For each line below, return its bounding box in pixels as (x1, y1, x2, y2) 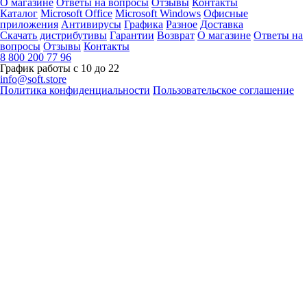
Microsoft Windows (115, 8, 201, 19)
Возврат (157, 29, 195, 41)
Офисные (204, 8, 248, 19)
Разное (166, 19, 197, 30)
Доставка (200, 19, 243, 30)
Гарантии (110, 29, 154, 41)
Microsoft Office (40, 8, 112, 19)
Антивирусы (61, 19, 121, 30)
